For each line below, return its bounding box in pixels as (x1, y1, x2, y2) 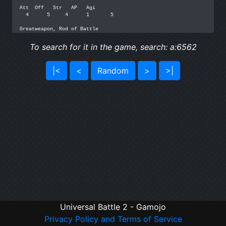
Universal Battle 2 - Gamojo (60, 202, 166, 212)
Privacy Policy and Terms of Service (44, 214, 182, 224)
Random (97, 66, 129, 76)
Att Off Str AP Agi (20, 5, 95, 11)
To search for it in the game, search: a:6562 (29, 42, 197, 52)
